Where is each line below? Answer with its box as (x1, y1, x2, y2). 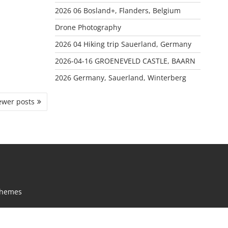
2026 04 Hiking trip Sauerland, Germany (54, 39, 191, 49)
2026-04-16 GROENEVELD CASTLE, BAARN (54, 55, 195, 66)
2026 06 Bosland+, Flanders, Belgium (54, 5, 181, 15)
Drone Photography (54, 22, 121, 32)
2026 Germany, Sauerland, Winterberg (54, 72, 186, 82)
